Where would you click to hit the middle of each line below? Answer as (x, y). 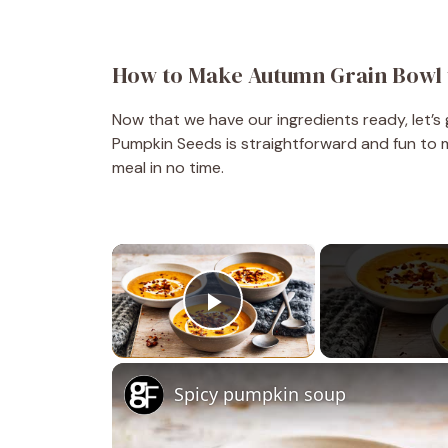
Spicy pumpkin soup (260, 393)
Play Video (286, 330)
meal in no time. (168, 167)
